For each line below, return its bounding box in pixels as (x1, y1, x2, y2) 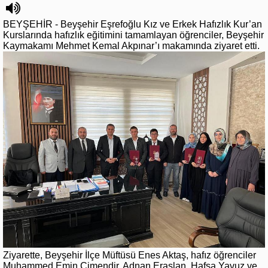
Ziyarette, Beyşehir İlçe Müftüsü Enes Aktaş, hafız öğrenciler (3, 250, 256, 261)
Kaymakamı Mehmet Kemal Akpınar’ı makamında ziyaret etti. (3, 41, 260, 51)
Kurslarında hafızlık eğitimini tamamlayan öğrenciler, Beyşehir (3, 30, 264, 41)
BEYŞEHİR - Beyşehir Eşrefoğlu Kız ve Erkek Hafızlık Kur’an (3, 19, 262, 30)
